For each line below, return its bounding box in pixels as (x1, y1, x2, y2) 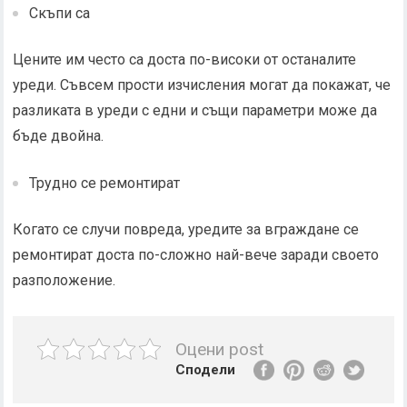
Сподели (174, 362, 235, 378)
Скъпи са (29, 5, 91, 22)
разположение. (13, 272, 116, 289)
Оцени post (175, 338, 264, 360)
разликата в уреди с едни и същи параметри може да (13, 102, 378, 119)
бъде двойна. (13, 127, 104, 144)
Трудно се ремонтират (29, 174, 181, 192)
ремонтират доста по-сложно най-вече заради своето (13, 246, 380, 263)
